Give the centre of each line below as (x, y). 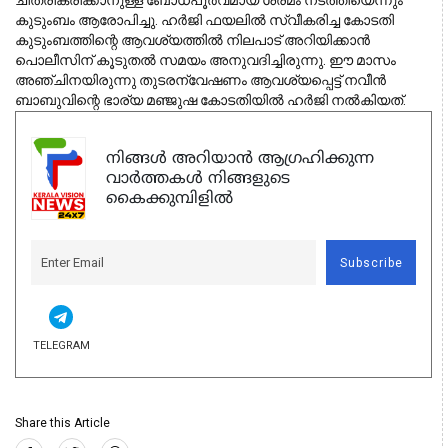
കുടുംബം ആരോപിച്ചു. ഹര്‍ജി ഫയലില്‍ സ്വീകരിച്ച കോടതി (204, 20)
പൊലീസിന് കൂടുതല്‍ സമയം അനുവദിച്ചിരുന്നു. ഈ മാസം (205, 60)
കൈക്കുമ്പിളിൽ (169, 198)
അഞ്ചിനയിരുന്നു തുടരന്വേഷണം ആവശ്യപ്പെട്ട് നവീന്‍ (200, 80)
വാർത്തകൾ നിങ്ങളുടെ (198, 178)
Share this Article (62, 423)
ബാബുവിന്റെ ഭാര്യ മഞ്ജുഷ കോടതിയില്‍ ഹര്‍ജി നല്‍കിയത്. (210, 100)
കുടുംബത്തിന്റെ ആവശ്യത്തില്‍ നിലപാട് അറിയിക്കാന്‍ (192, 40)
